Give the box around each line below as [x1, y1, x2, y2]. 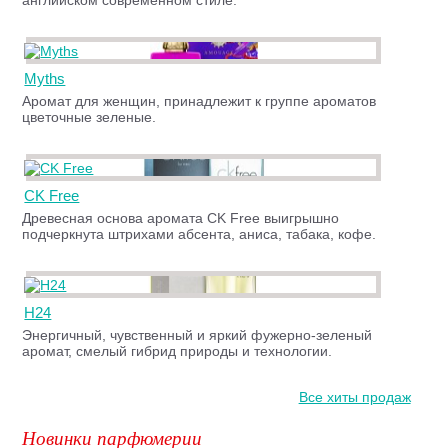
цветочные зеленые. [22, 109, 157, 126]
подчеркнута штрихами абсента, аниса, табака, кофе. [22, 226, 377, 243]
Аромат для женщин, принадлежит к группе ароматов [22, 93, 377, 110]
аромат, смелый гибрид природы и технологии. [22, 343, 333, 360]
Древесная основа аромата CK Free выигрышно [22, 210, 340, 227]
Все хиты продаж [298, 389, 411, 406]
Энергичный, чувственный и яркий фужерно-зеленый [22, 327, 373, 344]
